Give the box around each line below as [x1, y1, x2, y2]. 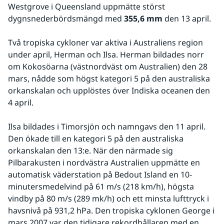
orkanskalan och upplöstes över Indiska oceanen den [8, 84, 210, 96]
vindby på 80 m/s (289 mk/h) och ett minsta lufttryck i [8, 192, 209, 204]
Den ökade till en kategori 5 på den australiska [8, 132, 183, 144]
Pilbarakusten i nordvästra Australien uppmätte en [8, 156, 200, 168]
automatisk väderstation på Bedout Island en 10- [8, 168, 192, 180]
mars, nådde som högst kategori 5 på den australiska [8, 72, 210, 84]
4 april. [8, 96, 33, 108]
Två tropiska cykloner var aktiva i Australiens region [8, 36, 203, 48]
